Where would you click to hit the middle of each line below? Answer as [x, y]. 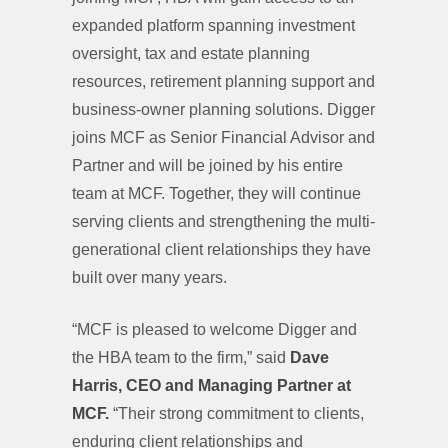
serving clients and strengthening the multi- [223, 221]
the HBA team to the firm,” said [181, 357]
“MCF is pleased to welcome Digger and [214, 329]
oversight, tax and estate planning [191, 53]
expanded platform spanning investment [213, 25]
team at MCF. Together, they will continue [216, 193]
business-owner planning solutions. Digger [223, 109]
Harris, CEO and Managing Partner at [211, 385]
